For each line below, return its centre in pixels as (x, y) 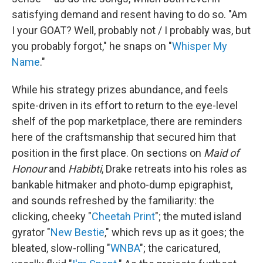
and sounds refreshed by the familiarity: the (113, 200)
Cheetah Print (123, 216)
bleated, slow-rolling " (61, 248)
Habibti (85, 168)
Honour (29, 168)
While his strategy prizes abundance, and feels (120, 89)
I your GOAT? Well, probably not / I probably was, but (131, 30)
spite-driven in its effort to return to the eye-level (125, 105)
